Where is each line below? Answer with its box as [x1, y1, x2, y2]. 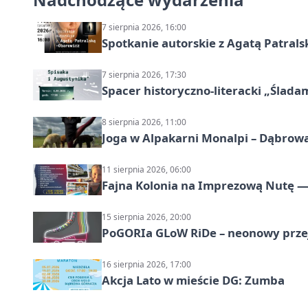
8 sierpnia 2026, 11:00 [102, 116, 186, 129]
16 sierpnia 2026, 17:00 [102, 258, 191, 271]
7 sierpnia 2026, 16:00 [102, 21, 186, 34]
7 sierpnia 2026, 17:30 [102, 69, 186, 81]
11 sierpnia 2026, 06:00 [102, 164, 191, 176]
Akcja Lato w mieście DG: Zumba [102, 272, 285, 289]
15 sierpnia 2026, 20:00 [102, 211, 191, 223]
